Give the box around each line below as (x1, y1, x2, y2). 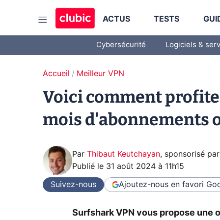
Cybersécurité (96, 41, 146, 49)
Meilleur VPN (77, 70, 124, 78)
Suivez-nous (51, 180, 96, 189)
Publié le (72, 163, 106, 170)
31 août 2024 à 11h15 (106, 163, 184, 170)
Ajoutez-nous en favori (119, 180, 204, 189)
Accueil (43, 70, 70, 78)
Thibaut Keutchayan (87, 150, 160, 158)
